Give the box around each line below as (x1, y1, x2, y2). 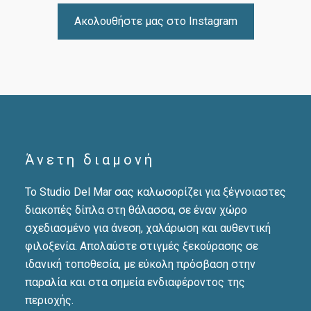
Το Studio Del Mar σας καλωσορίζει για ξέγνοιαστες (24, 185, 286, 199)
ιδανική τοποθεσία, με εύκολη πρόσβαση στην (24, 258, 255, 271)
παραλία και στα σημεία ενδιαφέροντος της (24, 276, 245, 289)
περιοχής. (24, 294, 74, 308)
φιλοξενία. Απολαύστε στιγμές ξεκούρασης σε (24, 239, 258, 253)
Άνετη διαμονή (24, 151, 155, 169)
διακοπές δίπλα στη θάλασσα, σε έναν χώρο (24, 203, 247, 217)
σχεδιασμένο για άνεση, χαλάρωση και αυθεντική (24, 221, 271, 235)
